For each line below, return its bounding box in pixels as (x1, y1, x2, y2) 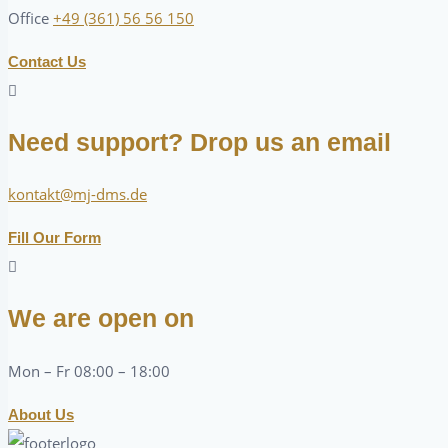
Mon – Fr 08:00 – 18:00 (8, 360, 170, 381)
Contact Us (8, 52, 86, 70)
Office (8, 7, 53, 28)
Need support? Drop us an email (8, 127, 391, 156)
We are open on (8, 304, 194, 333)
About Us (8, 405, 74, 423)
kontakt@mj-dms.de (8, 184, 147, 205)
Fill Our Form (8, 229, 101, 247)
